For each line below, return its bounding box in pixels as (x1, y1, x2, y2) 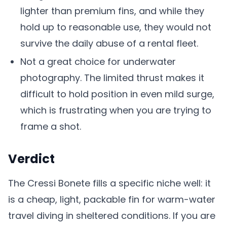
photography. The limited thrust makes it (20, 71, 204, 84)
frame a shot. (20, 120, 81, 133)
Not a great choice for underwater (20, 55, 176, 68)
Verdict (8, 150, 55, 167)
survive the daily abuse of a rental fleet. (20, 37, 198, 50)
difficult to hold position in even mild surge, (20, 88, 214, 100)
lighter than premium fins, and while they (20, 5, 204, 17)
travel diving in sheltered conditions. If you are (8, 209, 215, 222)
